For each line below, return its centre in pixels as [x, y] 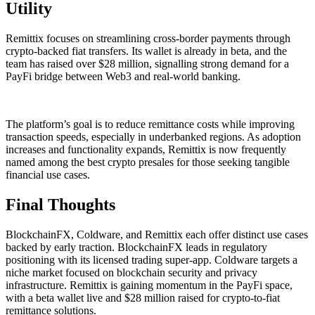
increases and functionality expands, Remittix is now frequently [146, 150]
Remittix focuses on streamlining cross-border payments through [148, 39]
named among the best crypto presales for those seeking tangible [148, 162]
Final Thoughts [60, 205]
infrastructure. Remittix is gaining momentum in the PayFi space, [149, 285]
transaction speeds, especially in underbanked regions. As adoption [153, 137]
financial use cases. [48, 175]
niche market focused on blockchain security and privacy [131, 272]
